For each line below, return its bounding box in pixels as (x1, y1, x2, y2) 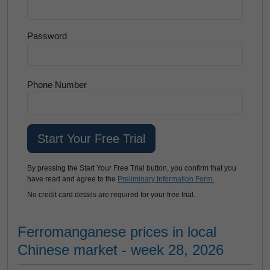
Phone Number (27, 80, 87, 90)
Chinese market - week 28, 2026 (17, 242, 224, 258)
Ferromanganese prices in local (17, 224, 216, 240)
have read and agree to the (27, 175, 118, 183)
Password (27, 31, 67, 41)
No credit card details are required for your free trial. (27, 190, 195, 199)
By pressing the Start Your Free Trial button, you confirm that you (27, 164, 236, 172)
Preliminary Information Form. (118, 175, 214, 183)
